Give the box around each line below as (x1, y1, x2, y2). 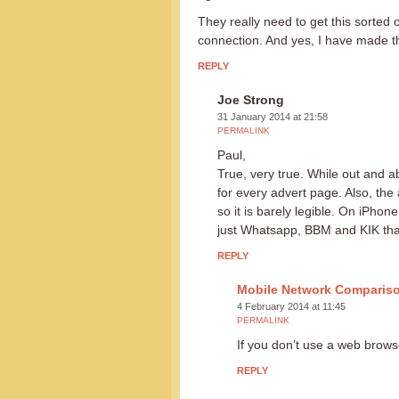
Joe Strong (217, 92, 284, 107)
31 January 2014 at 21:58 (217, 110, 328, 122)
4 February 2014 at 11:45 (237, 300, 346, 312)
